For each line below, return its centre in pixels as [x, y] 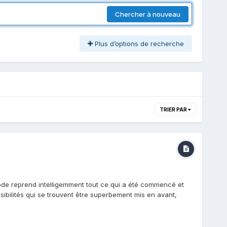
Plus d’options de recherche [139, 44]
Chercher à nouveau [148, 14]
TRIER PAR [174, 110]
